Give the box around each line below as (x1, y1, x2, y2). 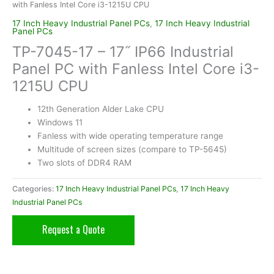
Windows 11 (37, 117, 83, 128)
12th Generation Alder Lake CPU (37, 104, 165, 114)
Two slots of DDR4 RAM (37, 158, 132, 168)
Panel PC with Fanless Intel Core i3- (12, 60, 259, 78)
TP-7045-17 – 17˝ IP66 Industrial (12, 43, 234, 61)
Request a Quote (42, 221, 105, 237)
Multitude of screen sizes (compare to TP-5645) (37, 144, 228, 155)
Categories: (12, 183, 56, 193)
